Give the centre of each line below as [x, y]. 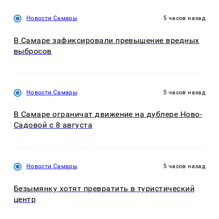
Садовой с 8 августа [53, 125]
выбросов [33, 51]
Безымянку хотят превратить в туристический [104, 188]
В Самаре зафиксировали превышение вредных [107, 40]
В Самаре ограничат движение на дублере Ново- [108, 114]
